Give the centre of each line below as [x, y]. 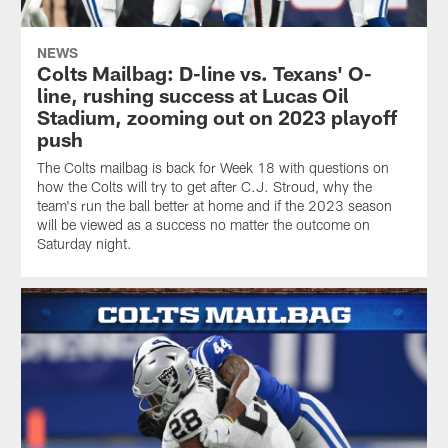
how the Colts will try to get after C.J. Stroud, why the [204, 187]
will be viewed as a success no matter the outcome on [203, 225]
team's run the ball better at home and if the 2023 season [214, 206]
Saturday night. [84, 244]
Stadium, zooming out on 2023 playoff [216, 117]
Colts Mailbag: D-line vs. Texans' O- [204, 73]
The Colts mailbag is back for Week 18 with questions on [212, 168]
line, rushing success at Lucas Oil [192, 95]
